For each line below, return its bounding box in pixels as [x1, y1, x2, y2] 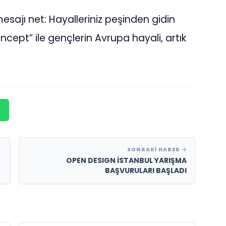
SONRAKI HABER [127, 146, 182, 154]
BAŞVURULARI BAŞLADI [105, 165, 187, 176]
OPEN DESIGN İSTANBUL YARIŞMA [66, 155, 187, 166]
